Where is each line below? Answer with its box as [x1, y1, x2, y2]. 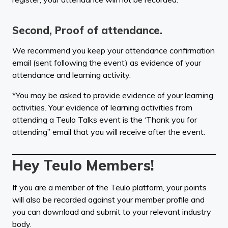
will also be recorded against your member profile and [12, 194, 205, 205]
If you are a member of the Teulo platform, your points [12, 182, 207, 192]
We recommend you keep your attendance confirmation [12, 45, 215, 55]
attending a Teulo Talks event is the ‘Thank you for [12, 114, 197, 125]
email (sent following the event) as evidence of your [12, 57, 201, 68]
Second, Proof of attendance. [12, 23, 162, 37]
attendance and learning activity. [12, 69, 131, 80]
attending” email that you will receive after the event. [12, 126, 205, 137]
